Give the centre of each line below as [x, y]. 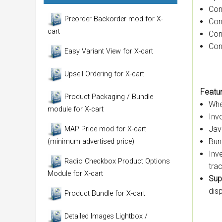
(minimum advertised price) [91, 141]
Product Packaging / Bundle [108, 97]
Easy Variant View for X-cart [108, 51]
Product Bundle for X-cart [104, 193]
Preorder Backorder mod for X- [113, 19]
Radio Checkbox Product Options [116, 161]
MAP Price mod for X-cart [104, 129]
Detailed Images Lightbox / [105, 216]
